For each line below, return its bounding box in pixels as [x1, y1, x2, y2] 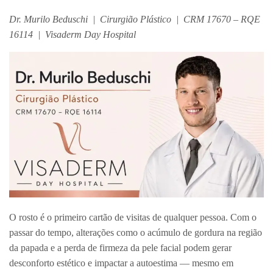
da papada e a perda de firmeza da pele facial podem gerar [9, 243, 232, 253]
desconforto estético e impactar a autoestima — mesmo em [9, 258, 233, 269]
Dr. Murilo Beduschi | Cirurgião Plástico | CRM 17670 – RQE [9, 14, 260, 25]
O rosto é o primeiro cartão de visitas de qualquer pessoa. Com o [9, 212, 257, 223]
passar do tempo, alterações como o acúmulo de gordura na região [9, 227, 262, 238]
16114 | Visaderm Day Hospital [9, 29, 136, 40]
